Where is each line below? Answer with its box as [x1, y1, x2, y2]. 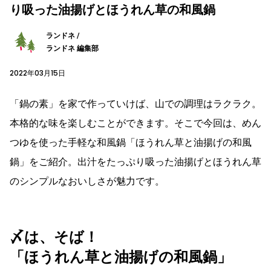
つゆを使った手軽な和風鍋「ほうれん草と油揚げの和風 [10, 136, 252, 148]
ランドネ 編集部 [46, 44, 99, 53]
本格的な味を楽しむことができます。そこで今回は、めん [10, 117, 261, 129]
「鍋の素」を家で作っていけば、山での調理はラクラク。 [10, 97, 261, 109]
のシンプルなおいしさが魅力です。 [10, 175, 165, 187]
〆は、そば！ [10, 228, 99, 246]
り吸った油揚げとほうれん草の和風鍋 [10, 2, 215, 17]
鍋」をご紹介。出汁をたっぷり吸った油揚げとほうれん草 [10, 155, 261, 168]
